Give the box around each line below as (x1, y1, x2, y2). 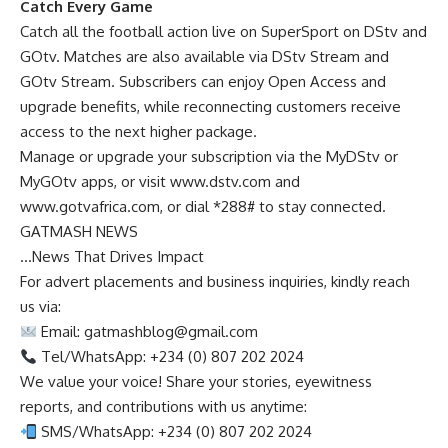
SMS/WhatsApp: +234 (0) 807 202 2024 (37, 422, 313, 442)
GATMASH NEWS (20, 222, 138, 242)
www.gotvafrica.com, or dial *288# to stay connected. (20, 197, 386, 217)
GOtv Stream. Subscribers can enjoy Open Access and (20, 72, 386, 92)
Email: (37, 322, 85, 342)
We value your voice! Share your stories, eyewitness (20, 372, 372, 392)
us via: (20, 297, 61, 317)
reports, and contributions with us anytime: (20, 397, 307, 417)
